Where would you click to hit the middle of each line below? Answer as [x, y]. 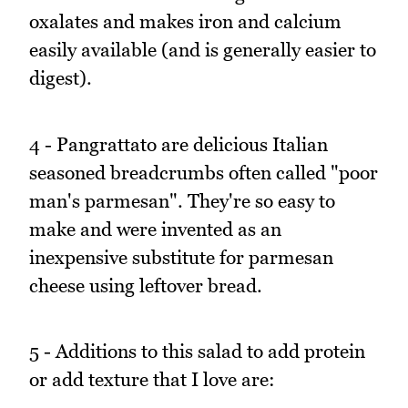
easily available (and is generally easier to [203, 50]
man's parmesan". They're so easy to [182, 200]
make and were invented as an [155, 229]
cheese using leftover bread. [146, 285]
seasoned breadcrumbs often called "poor [204, 172]
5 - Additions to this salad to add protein [197, 352]
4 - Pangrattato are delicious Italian [178, 144]
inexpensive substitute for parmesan [181, 257]
